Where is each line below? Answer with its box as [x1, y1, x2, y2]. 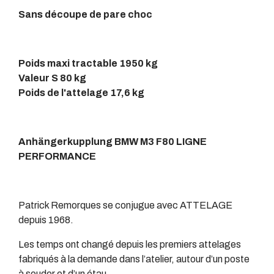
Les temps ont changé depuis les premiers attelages [18, 239, 241, 250]
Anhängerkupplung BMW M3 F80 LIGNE [18, 136, 207, 147]
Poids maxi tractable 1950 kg [18, 58, 158, 69]
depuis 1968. [18, 215, 73, 226]
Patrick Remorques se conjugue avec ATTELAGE [18, 200, 232, 211]
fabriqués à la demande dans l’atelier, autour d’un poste [18, 254, 250, 265]
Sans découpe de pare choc [18, 9, 154, 20]
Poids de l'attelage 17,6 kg [18, 87, 144, 98]
